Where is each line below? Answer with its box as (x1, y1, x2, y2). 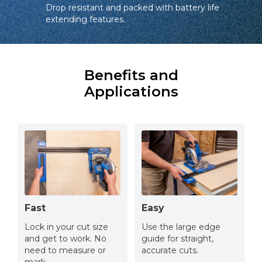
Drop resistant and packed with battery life (46, 2, 219, 13)
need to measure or (25, 245, 106, 256)
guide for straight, (142, 233, 213, 244)
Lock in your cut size (25, 222, 108, 233)
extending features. (46, 13, 125, 25)
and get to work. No (25, 233, 106, 244)
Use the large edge (142, 222, 220, 233)
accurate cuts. (142, 245, 198, 256)
